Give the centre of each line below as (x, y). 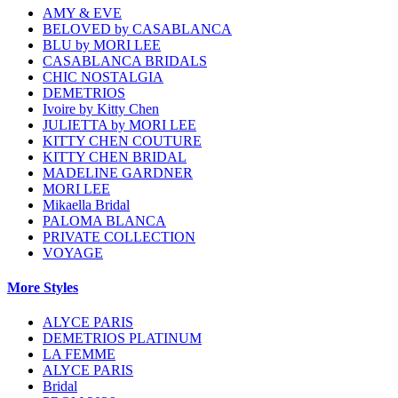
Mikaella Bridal (86, 204)
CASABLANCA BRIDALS (125, 60)
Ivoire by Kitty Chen (101, 108)
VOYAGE (73, 252)
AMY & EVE (82, 12)
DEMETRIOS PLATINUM (122, 338)
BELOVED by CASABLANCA (137, 28)
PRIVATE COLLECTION (119, 236)
